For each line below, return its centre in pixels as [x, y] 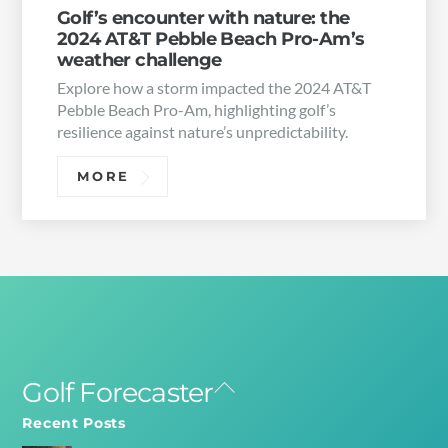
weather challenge [139, 59]
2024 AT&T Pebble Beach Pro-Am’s [210, 38]
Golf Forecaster [118, 392]
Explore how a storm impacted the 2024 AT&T [213, 88]
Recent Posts [74, 423]
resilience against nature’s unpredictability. [202, 132]
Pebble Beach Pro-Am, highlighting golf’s [196, 110]
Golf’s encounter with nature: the [203, 17]
